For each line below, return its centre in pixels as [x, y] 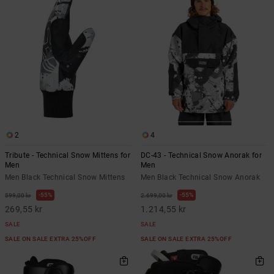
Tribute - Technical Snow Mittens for [68, 155]
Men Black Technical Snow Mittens [65, 177]
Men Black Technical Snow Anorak [201, 177]
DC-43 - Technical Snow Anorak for [201, 155]
